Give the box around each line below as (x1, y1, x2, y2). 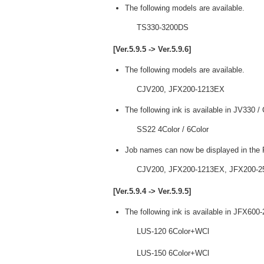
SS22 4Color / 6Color (137, 125, 209, 134)
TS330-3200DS (137, 23, 189, 32)
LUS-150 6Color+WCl (137, 249, 209, 258)
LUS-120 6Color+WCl (137, 227, 209, 236)
